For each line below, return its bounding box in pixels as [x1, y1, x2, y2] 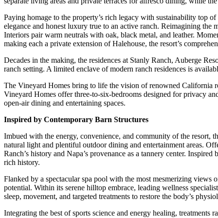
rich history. [4, 158, 40, 166]
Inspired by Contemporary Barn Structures [4, 115, 148, 124]
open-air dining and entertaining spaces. [4, 98, 126, 107]
